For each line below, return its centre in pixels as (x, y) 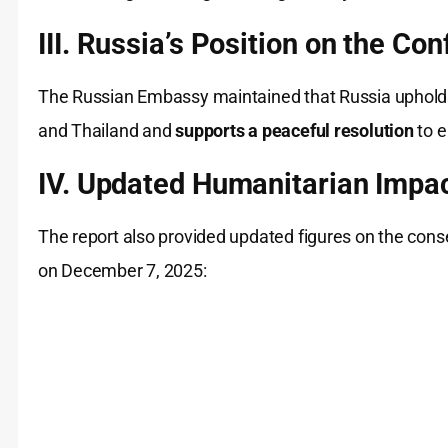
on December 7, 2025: (122, 271)
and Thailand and (107, 131)
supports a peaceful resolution (294, 131)
